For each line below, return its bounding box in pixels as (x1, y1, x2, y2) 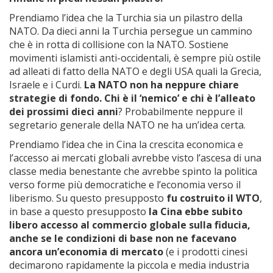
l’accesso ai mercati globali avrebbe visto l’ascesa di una (9, 151, 261, 165)
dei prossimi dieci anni (9, 105, 118, 118)
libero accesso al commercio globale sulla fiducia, (9, 218, 250, 232)
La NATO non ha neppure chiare (84, 78, 239, 91)
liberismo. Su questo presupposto (9, 191, 166, 205)
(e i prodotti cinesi (166, 245, 247, 258)
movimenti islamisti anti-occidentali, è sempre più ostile (9, 51, 261, 65)
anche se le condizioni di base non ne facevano (9, 232, 236, 245)
